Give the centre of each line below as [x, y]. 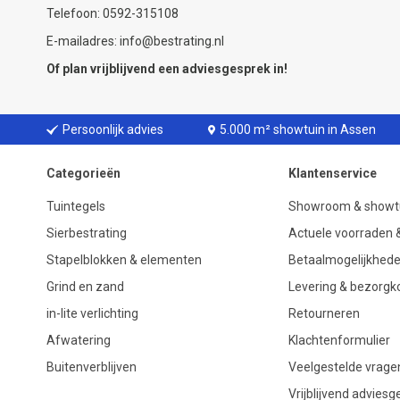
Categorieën [83, 174]
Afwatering [79, 341]
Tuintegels [76, 207]
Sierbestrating [87, 233]
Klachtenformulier [341, 341]
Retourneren [324, 314]
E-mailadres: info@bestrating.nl [135, 42]
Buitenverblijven [92, 367]
